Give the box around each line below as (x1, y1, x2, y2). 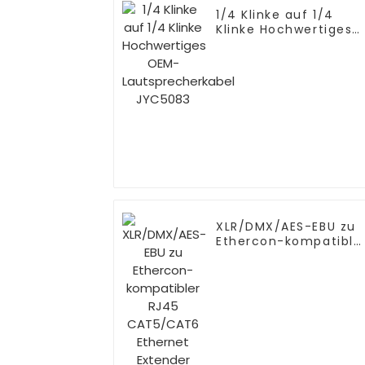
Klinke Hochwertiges (216, 21, 353, 38)
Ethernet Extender (216, 262, 340, 279)
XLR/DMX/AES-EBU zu (216, 218, 356, 235)
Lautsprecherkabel (216, 51, 343, 68)
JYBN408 (216, 277, 275, 294)
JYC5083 (216, 65, 275, 82)
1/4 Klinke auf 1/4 (216, 7, 334, 24)
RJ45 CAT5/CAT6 (216, 248, 331, 265)
